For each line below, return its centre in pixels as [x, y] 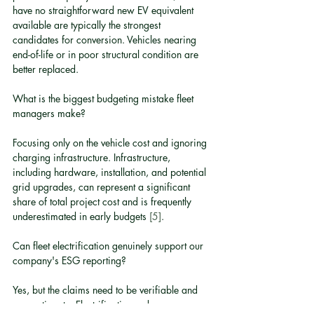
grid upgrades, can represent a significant [103, 187]
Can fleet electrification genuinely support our [109, 246]
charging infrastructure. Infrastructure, [93, 157]
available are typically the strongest [88, 25]
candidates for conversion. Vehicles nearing [106, 40]
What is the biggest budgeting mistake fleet [104, 98]
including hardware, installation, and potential [111, 172]
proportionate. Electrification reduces [92, 305]
